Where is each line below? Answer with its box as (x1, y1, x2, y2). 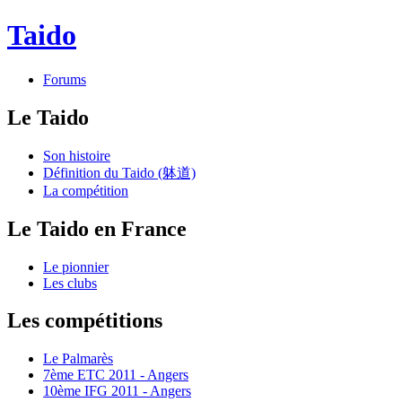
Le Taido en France (7, 216, 187, 240)
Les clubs (43, 275, 97, 291)
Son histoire (43, 147, 110, 163)
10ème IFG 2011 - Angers (43, 383, 191, 399)
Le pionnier (43, 258, 109, 275)
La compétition (43, 182, 128, 198)
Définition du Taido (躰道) (43, 164, 196, 180)
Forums (43, 71, 86, 87)
